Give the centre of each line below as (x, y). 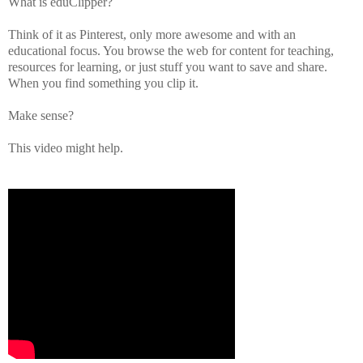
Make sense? (41, 116)
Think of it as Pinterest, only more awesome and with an (152, 35)
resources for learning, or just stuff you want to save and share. (168, 67)
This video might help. (66, 148)
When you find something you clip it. (103, 83)
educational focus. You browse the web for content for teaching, (171, 51)
